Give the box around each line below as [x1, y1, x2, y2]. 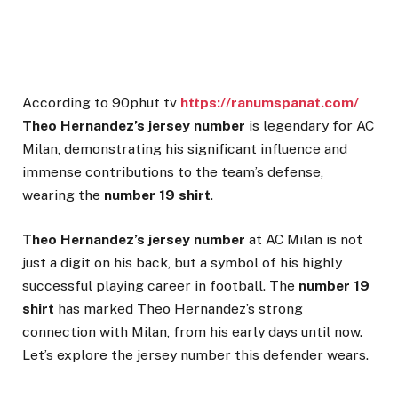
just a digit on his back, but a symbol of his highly [22, 253, 342, 271]
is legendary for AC [245, 116, 374, 134]
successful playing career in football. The [22, 276, 298, 294]
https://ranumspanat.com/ [180, 93, 359, 111]
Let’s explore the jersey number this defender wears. [22, 346, 369, 363]
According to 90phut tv [22, 93, 180, 111]
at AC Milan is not [245, 230, 362, 248]
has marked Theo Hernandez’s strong [54, 299, 303, 317]
